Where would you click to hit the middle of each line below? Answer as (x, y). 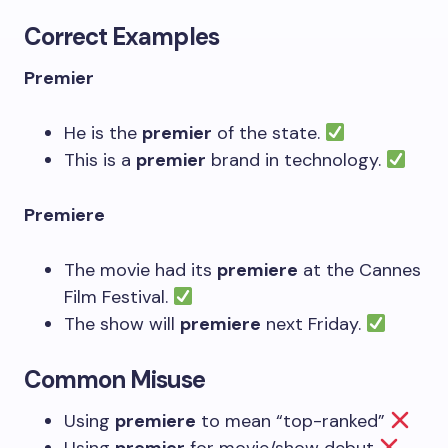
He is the (103, 133)
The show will (122, 324)
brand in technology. (296, 160)
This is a (100, 160)
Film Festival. (118, 297)
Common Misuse (115, 379)
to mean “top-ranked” (293, 421)
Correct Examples (121, 36)
